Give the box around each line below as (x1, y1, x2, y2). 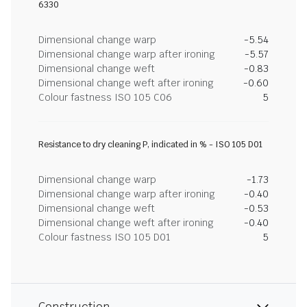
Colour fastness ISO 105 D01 (38, 231, 171, 243)
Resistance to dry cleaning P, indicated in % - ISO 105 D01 (38, 139, 262, 150)
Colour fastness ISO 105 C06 (38, 91, 172, 103)
